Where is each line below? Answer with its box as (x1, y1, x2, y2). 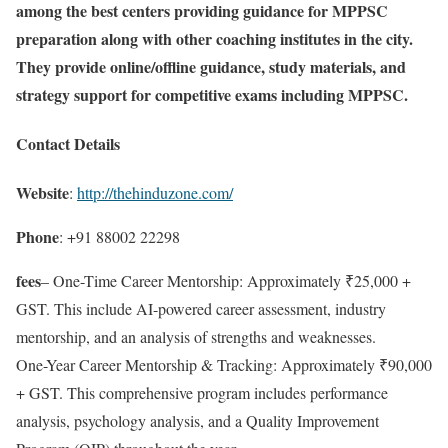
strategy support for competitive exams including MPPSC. (16, 82, 408, 106)
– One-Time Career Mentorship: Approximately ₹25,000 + (41, 270, 411, 292)
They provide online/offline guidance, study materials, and (16, 54, 406, 78)
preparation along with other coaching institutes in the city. (16, 26, 413, 50)
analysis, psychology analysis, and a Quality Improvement (16, 410, 379, 432)
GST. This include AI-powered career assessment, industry (16, 298, 386, 320)
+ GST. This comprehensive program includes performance (16, 382, 388, 404)
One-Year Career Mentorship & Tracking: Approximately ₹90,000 (16, 354, 432, 376)
